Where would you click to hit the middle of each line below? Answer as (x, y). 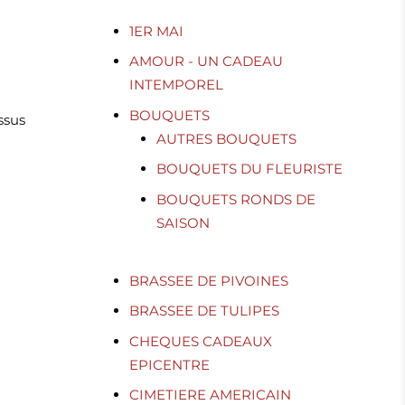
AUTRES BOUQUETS (227, 138)
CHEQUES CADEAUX (201, 341)
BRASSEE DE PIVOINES (209, 280)
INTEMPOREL (177, 85)
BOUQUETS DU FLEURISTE (250, 169)
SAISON (184, 222)
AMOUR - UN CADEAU (207, 61)
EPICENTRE (170, 364)
